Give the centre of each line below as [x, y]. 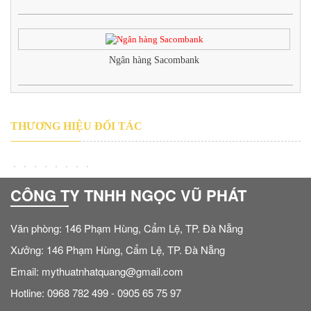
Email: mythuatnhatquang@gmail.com [97, 271]
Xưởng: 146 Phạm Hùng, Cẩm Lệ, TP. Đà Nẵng [118, 250]
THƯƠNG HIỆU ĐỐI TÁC [76, 126]
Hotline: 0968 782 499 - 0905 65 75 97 [96, 293]
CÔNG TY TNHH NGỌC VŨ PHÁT [128, 195]
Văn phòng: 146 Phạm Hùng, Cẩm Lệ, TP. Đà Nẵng [127, 228]
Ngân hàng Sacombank [154, 60]
